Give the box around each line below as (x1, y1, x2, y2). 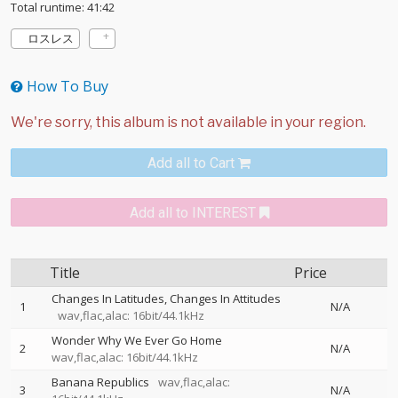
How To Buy (23, 76, 108, 96)
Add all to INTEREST (129, 204, 256, 221)
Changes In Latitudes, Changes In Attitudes (52, 291, 281, 306)
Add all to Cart (147, 155, 235, 171)
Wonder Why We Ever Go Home (52, 332, 222, 348)
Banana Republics (52, 374, 149, 390)
